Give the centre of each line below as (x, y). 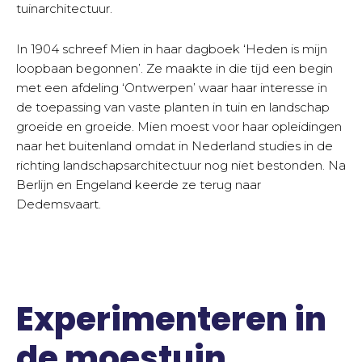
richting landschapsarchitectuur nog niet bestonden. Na (181, 165)
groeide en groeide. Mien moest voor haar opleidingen (179, 126)
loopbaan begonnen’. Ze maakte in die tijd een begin (175, 68)
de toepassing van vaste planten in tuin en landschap (173, 107)
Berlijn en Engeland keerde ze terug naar (139, 184)
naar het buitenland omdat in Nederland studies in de (175, 145)
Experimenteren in (171, 320)
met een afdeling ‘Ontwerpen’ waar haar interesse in (172, 87)
